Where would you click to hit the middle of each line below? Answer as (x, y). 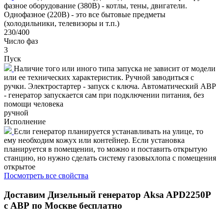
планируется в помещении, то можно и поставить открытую (106, 149)
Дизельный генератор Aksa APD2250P (129, 194)
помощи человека (34, 104)
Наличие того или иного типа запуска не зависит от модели (115, 68)
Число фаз (21, 41)
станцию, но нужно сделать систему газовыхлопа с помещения (110, 158)
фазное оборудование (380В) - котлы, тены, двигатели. (96, 5)
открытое (20, 166)
